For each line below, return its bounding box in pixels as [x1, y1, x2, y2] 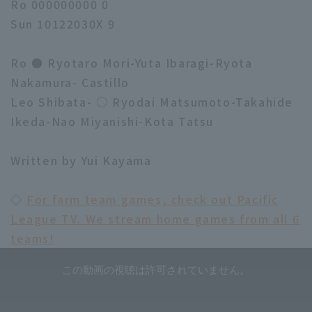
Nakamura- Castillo [10, 74, 130, 91]
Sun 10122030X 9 [10, 15, 116, 32]
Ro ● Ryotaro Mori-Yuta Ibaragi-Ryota [10, 54, 253, 71]
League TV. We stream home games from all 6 [10, 210, 300, 227]
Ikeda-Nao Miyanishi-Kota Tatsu [10, 113, 214, 130]
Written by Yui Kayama [10, 152, 152, 169]
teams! [10, 230, 55, 247]
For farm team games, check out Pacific [26, 191, 279, 208]
